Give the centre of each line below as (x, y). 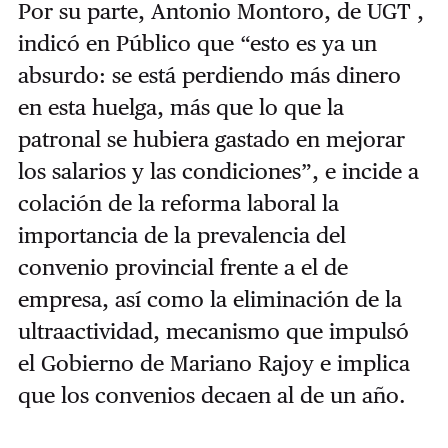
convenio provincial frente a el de (182, 267)
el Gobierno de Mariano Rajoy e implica (213, 363)
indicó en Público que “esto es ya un (197, 43)
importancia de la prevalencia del (181, 235)
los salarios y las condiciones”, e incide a (218, 171)
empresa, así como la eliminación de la (209, 299)
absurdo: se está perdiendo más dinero (209, 75)
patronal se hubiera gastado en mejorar (211, 139)
